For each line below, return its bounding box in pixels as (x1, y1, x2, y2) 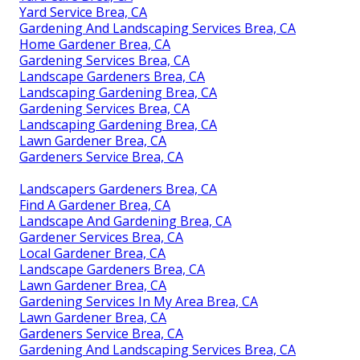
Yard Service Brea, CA (19, 3, 147, 22)
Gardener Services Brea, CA (19, 228, 183, 247)
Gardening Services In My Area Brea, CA (19, 292, 258, 311)
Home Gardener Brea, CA (19, 35, 170, 54)
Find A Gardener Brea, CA (19, 196, 170, 215)
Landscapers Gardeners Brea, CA (19, 180, 217, 198)
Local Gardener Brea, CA (19, 244, 166, 263)
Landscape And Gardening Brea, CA (19, 212, 231, 231)
